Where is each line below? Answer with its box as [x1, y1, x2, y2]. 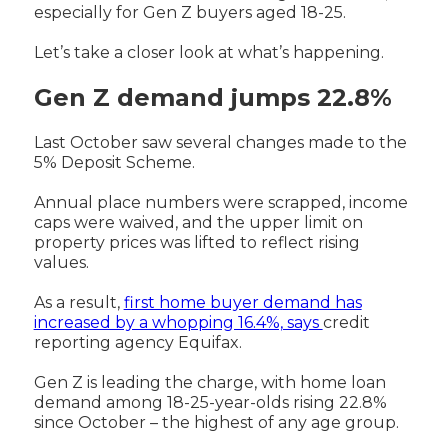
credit [322, 312, 370, 332]
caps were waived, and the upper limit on [33, 212, 363, 232]
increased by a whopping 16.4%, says [33, 312, 323, 332]
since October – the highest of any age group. [33, 412, 399, 432]
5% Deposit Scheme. [33, 152, 195, 172]
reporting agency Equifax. [33, 332, 242, 352]
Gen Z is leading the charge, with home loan [33, 372, 386, 392]
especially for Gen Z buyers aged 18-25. [33, 2, 346, 22]
